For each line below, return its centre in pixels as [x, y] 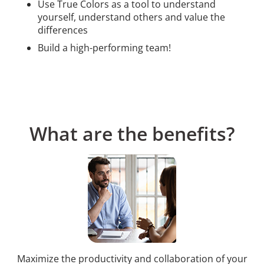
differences [63, 30]
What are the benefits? [132, 133]
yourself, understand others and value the [131, 17]
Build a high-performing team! [104, 48]
